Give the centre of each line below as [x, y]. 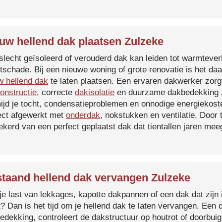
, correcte [56, 92]
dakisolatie [95, 92]
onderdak [83, 115]
